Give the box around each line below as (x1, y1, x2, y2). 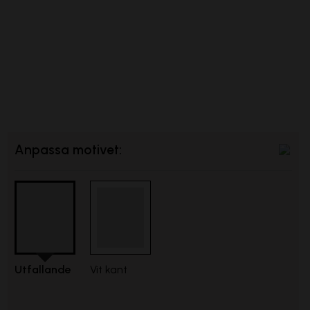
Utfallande (14, 263, 71, 276)
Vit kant (89, 263, 127, 276)
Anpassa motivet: (14, 142, 122, 158)
